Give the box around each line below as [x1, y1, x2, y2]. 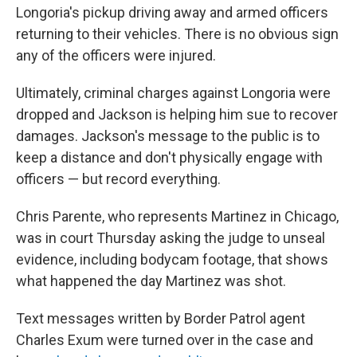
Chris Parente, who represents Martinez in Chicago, [16, 208, 339, 225]
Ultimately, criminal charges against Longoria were [16, 84, 331, 101]
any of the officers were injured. [16, 47, 216, 64]
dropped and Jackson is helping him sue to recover [16, 106, 338, 123]
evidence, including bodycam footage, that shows [16, 251, 328, 268]
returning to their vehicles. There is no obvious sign [16, 25, 339, 42]
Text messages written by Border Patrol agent [16, 310, 305, 327]
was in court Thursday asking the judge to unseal [16, 229, 325, 246]
